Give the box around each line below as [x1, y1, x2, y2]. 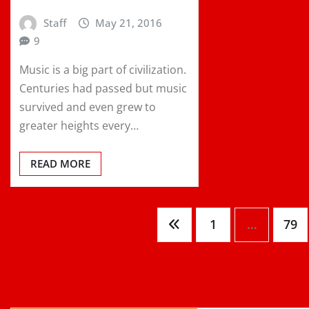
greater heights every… [19, 118, 139, 134]
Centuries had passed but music [19, 81, 187, 97]
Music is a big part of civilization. [19, 62, 186, 78]
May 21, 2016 [95, 15, 163, 30]
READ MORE [30, 157, 90, 171]
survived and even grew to [19, 99, 156, 115]
